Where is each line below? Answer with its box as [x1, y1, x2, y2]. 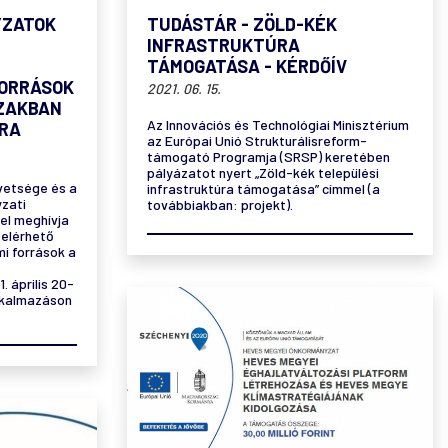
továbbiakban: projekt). [147, 195, 293, 213]
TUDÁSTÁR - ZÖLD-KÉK [147, 12, 337, 35]
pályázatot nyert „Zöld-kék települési [147, 163, 379, 181]
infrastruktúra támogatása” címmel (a [147, 179, 380, 197]
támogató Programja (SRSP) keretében [147, 147, 390, 165]
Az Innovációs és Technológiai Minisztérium [147, 115, 409, 133]
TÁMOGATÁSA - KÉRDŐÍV [147, 54, 347, 77]
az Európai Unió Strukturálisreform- [147, 131, 367, 149]
